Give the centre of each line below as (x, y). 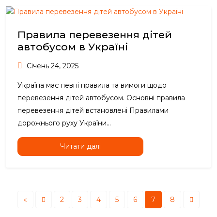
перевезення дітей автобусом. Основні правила (101, 98)
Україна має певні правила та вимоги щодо (92, 85)
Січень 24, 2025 (52, 66)
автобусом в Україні (73, 47)
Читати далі (80, 147)
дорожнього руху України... (64, 123)
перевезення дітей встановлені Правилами (93, 111)
